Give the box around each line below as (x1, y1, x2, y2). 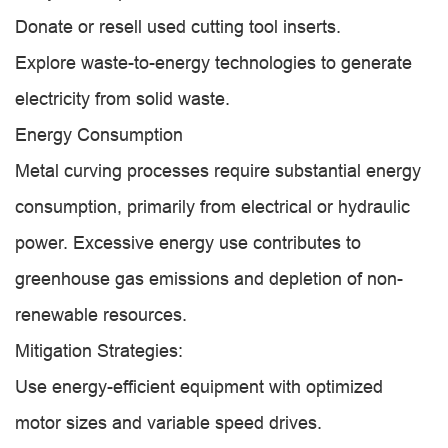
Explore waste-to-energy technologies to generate (15, 52, 412, 73)
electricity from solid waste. (15, 88, 230, 109)
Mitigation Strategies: (15, 340, 183, 361)
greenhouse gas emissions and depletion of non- (15, 268, 403, 289)
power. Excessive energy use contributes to (15, 232, 361, 253)
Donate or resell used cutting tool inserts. (15, 16, 341, 37)
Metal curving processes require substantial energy (15, 160, 421, 181)
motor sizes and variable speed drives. (15, 412, 322, 433)
